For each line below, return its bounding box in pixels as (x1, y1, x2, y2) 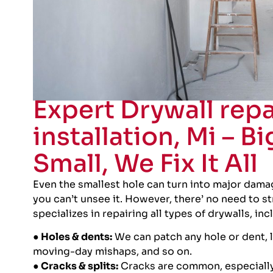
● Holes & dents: (32, 230, 112, 244)
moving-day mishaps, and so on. (32, 245, 192, 258)
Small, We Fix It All (32, 147, 258, 179)
